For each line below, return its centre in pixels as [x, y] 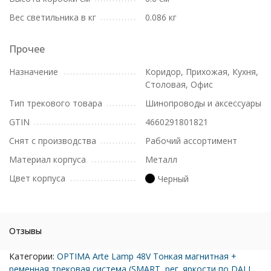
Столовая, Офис [179, 84]
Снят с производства [53, 141]
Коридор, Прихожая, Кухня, [202, 72]
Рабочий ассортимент [191, 141]
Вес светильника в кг [53, 17]
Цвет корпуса [37, 178]
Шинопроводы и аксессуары [203, 103]
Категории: [33, 256]
